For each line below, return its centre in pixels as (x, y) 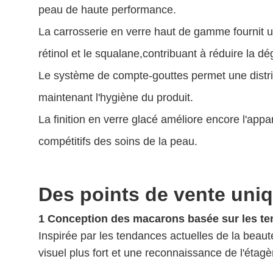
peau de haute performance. (107, 10)
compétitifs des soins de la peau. (118, 142)
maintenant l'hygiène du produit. (116, 98)
